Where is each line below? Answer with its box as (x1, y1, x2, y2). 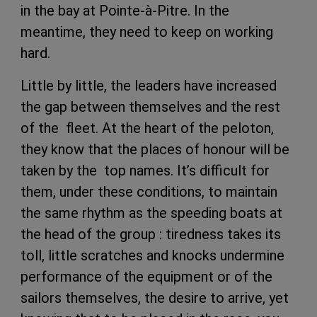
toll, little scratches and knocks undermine (21, 246, 284, 264)
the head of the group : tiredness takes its (21, 225, 281, 243)
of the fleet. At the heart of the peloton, (21, 119, 274, 137)
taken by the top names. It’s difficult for (21, 161, 270, 179)
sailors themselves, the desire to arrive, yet (21, 289, 289, 306)
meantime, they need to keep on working (21, 23, 273, 40)
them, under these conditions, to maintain (21, 183, 277, 200)
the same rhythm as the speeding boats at (21, 204, 282, 221)
